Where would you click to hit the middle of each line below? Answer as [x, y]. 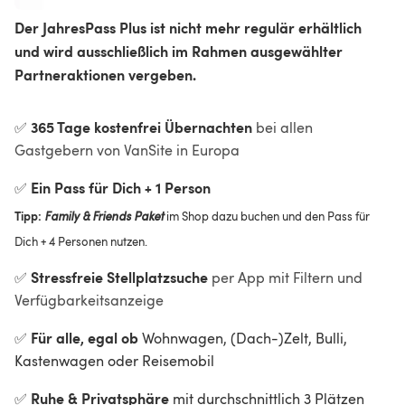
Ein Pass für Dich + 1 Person [121, 187]
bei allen [284, 127]
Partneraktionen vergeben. [105, 74]
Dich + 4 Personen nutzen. [81, 241]
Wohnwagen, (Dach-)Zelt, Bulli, [246, 338]
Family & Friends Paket [104, 215]
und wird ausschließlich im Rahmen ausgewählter [180, 50]
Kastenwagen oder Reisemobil [114, 360]
